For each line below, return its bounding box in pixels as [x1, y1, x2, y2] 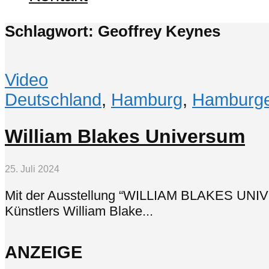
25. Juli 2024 [5, 163, 59, 174]
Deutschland [5, 89, 101, 109]
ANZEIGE [5, 242, 82, 262]
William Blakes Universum [5, 125, 245, 148]
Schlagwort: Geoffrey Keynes [5, 22, 220, 40]
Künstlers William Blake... [5, 204, 153, 219]
